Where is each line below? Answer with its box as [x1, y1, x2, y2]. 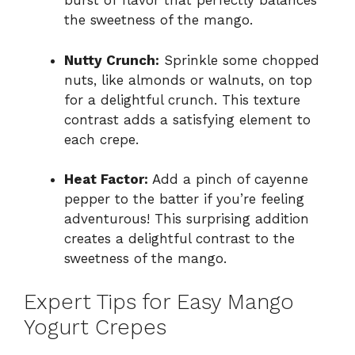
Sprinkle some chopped [159, 52, 319, 68]
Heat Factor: [64, 171, 148, 188]
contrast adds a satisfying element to [64, 111, 311, 128]
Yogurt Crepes [24, 314, 166, 340]
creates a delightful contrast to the [64, 231, 295, 247]
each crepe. [64, 131, 139, 147]
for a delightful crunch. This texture [64, 91, 300, 108]
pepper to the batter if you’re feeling [64, 191, 304, 208]
